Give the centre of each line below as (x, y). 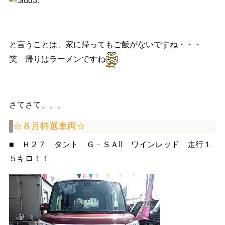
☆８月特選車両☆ (49, 126)
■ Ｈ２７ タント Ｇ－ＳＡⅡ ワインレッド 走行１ (110, 145)
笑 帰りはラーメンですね (57, 59)
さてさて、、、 (37, 105)
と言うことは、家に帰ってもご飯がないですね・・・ (105, 45)
